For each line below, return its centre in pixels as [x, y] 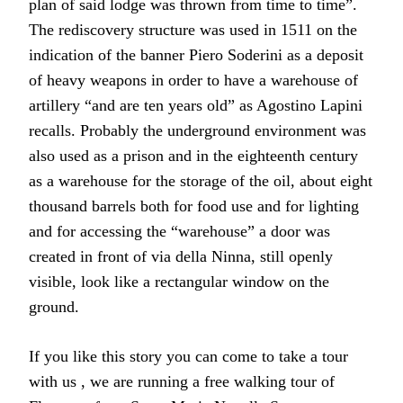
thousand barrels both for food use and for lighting [194, 206]
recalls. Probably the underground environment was [197, 130]
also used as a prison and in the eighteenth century [193, 155]
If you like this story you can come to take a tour [188, 356]
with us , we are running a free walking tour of [182, 381]
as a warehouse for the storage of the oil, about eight [201, 180]
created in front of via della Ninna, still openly [181, 256]
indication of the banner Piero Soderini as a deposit [196, 54]
